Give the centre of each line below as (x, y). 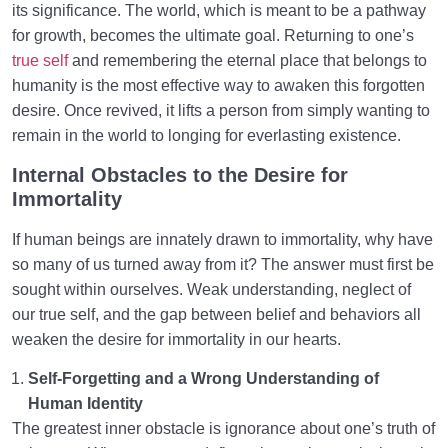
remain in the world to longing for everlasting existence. (206, 136)
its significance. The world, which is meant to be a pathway (219, 11)
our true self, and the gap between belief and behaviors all (216, 314)
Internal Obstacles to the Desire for (180, 174)
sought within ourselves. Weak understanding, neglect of (211, 289)
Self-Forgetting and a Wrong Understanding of (203, 379)
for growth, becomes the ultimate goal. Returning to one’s (213, 36)
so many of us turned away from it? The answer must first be (223, 264)
